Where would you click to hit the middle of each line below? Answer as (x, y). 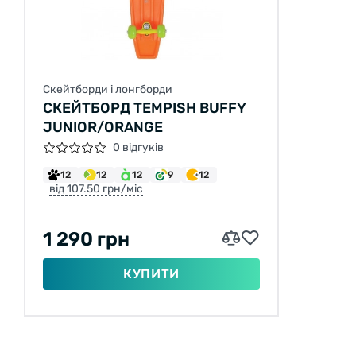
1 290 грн (86, 239)
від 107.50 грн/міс (96, 188)
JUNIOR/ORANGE (103, 127)
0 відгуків (138, 147)
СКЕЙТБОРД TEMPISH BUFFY (145, 108)
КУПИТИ (151, 273)
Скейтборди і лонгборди (108, 89)
